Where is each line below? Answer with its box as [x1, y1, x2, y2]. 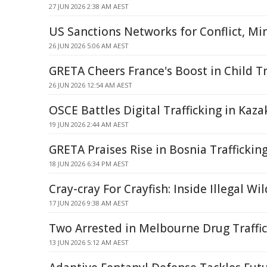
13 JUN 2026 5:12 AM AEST [49, 238, 129, 247]
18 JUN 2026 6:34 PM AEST [49, 159, 129, 168]
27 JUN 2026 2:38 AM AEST [49, 2, 129, 11]
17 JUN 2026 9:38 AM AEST [49, 198, 129, 207]
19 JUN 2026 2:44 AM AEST [49, 120, 129, 129]
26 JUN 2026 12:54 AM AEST [49, 80, 132, 89]
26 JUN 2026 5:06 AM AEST [49, 41, 129, 50]
